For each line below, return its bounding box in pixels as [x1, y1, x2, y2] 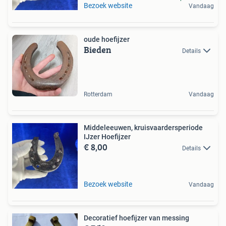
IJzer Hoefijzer [84, 132, 131, 141]
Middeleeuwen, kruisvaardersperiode [84, 123, 203, 132]
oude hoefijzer [84, 35, 130, 43]
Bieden [84, 43, 111, 56]
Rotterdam [84, 90, 112, 98]
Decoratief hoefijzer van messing [84, 213, 189, 222]
